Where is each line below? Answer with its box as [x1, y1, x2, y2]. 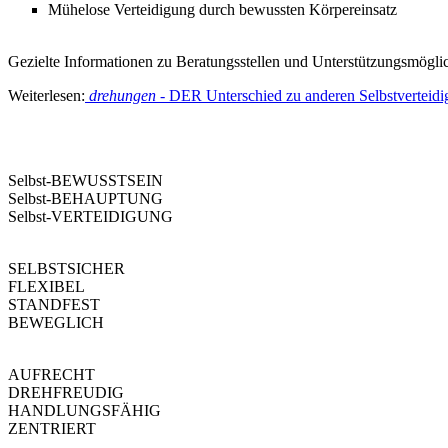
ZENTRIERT [8, 419, 96, 437]
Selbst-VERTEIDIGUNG [8, 207, 173, 225]
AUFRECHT [8, 365, 95, 383]
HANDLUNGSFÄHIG [8, 401, 161, 419]
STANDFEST [8, 295, 100, 313]
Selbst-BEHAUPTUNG [8, 189, 163, 207]
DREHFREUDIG [8, 383, 124, 401]
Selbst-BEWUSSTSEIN [8, 171, 163, 189]
